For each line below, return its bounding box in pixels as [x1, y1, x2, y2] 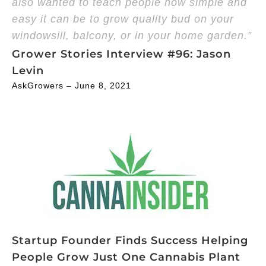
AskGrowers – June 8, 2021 [12, 80, 131, 90]
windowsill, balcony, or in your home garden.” [12, 29, 252, 42]
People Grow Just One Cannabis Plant [12, 250, 240, 264]
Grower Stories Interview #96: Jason [12, 47, 231, 61]
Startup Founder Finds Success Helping [12, 233, 248, 247]
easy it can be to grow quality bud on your [12, 12, 234, 25]
